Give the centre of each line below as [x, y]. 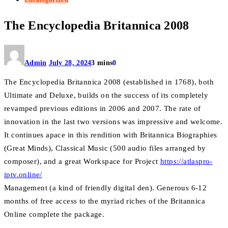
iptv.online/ [23, 175]
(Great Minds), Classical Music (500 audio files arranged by [105, 148]
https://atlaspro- [187, 162]
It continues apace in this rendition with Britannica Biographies [111, 135]
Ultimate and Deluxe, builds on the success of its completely [106, 95]
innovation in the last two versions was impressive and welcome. [113, 122]
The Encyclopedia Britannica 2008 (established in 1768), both [109, 82]
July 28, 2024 [70, 63]
